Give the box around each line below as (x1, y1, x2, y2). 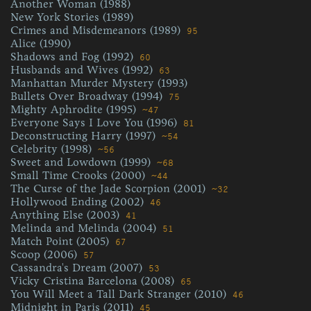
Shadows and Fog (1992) (10, 50, 137, 63)
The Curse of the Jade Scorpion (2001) (10, 182, 209, 195)
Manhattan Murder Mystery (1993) (10, 76, 187, 90)
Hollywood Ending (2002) (10, 195, 147, 208)
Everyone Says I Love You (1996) (10, 116, 180, 129)
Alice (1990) (10, 37, 71, 50)
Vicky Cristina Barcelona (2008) (10, 274, 178, 287)
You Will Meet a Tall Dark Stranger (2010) (10, 287, 230, 301)
